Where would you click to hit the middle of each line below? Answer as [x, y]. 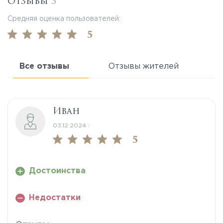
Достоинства [57, 171]
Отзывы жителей [144, 67]
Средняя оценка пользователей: [64, 19]
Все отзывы [44, 67]
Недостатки [55, 198]
